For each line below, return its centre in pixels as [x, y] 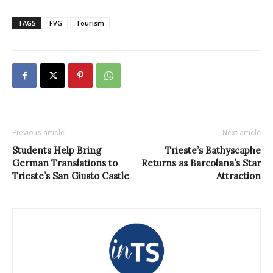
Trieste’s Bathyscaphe [213, 151]
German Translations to [65, 163]
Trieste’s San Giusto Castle [71, 176]
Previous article [38, 133]
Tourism [90, 23]
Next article [242, 133]
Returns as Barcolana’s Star [201, 163]
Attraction [239, 176]
